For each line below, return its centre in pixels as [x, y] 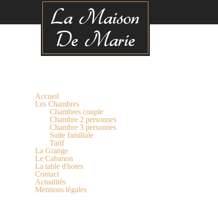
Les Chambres [57, 104]
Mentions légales [61, 190]
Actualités [50, 182]
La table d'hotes [59, 166]
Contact [47, 174]
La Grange [52, 151]
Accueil [47, 96]
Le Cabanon [54, 158]
